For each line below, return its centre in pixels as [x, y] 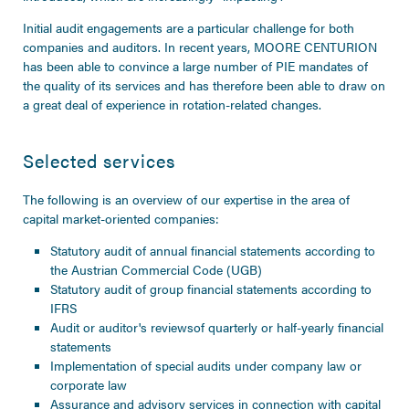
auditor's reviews [146, 327]
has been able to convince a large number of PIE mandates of [195, 66]
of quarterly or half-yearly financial [288, 327]
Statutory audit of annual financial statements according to [213, 250]
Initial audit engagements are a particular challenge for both [189, 27]
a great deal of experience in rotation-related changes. [172, 104]
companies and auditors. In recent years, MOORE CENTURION [200, 47]
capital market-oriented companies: [121, 218]
